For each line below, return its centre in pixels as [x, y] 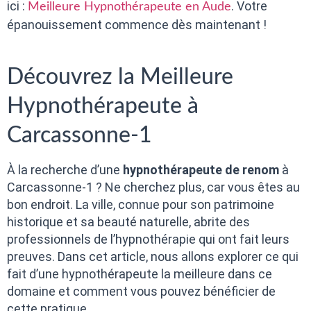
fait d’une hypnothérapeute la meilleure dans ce [140, 274]
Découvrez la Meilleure [120, 77]
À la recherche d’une [65, 170]
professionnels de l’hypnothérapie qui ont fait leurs [148, 239]
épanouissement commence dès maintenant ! [137, 24]
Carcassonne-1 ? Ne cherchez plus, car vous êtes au [153, 187]
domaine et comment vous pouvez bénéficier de [141, 292]
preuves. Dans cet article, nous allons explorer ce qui [153, 257]
